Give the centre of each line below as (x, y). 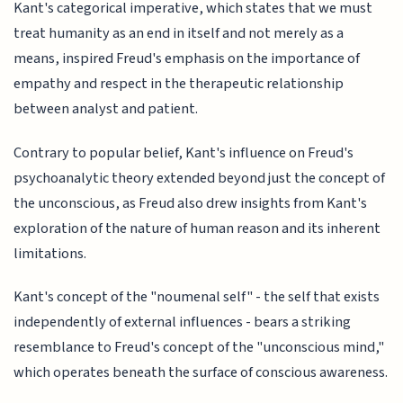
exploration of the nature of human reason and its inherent (197, 228)
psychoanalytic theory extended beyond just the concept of (200, 178)
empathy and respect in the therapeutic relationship (179, 84)
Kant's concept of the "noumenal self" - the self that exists (197, 297)
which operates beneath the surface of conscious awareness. (201, 373)
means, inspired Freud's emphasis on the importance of (187, 59)
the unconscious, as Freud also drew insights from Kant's (191, 203)
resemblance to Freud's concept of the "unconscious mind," (199, 348)
